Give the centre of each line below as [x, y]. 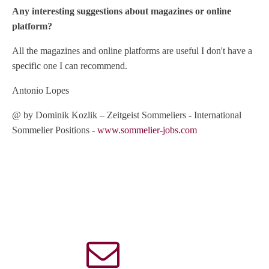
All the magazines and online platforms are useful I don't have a [132, 51]
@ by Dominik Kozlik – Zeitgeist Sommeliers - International [127, 115]
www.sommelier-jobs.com [147, 130]
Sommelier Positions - [55, 130]
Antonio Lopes [41, 90]
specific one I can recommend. [70, 66]
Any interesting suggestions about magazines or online [122, 11]
